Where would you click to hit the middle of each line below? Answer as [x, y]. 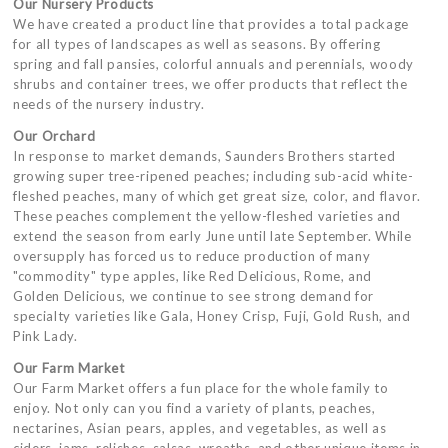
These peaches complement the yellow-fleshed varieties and [207, 216]
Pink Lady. [45, 336]
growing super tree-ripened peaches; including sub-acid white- [213, 176]
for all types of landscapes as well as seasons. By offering [197, 44]
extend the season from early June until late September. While [212, 236]
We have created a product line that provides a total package [211, 24]
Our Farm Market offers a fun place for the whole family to [201, 388]
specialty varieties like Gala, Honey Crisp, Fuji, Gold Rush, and [212, 316]
